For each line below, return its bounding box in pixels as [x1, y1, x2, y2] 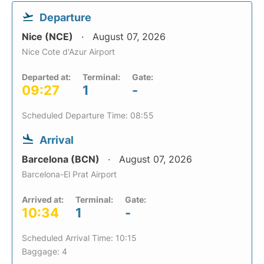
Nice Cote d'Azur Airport [22, 47, 115, 57]
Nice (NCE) [22, 31, 75, 42]
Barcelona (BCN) [22, 153, 102, 165]
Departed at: [22, 72, 71, 82]
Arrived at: [22, 194, 64, 204]
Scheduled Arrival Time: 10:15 [22, 233, 137, 243]
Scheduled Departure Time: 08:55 [22, 110, 154, 120]
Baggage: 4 [22, 246, 67, 256]
